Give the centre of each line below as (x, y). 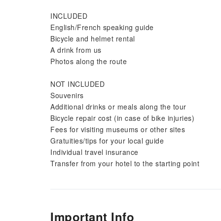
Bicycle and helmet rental (93, 38)
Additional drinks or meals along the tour (118, 107)
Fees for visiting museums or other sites (118, 129)
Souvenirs (67, 95)
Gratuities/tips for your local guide (107, 141)
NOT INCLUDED (77, 84)
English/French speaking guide (102, 27)
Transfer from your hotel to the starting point (125, 163)
